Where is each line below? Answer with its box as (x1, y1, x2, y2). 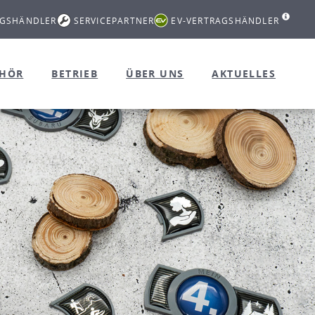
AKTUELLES (212, 67, 276, 80)
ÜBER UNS (126, 67, 184, 80)
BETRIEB (51, 67, 98, 80)
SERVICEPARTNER (73, 14, 155, 27)
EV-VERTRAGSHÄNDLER (171, 14, 279, 27)
